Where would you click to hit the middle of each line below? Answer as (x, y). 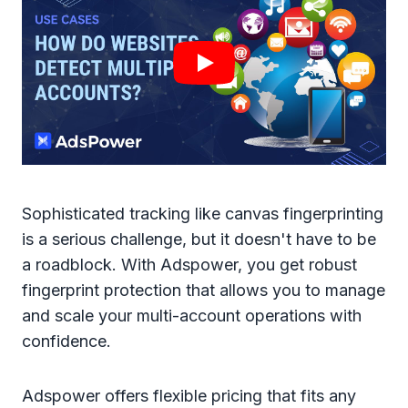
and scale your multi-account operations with (192, 315)
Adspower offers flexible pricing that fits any (189, 395)
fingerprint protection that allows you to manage (204, 290)
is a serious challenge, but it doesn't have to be (199, 239)
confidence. (66, 341)
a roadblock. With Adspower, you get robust (189, 264)
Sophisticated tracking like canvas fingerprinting (203, 213)
